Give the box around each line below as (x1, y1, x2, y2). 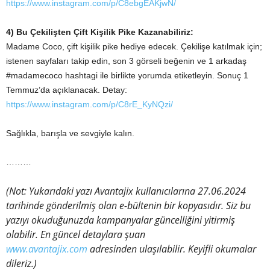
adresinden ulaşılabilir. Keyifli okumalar (90, 242, 256, 256)
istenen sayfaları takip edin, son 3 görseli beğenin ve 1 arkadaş (6, 55, 246, 66)
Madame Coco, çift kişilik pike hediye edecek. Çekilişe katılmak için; (6, 41, 262, 51)
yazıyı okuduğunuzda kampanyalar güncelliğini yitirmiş (6, 213, 235, 227)
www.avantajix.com (6, 242, 90, 256)
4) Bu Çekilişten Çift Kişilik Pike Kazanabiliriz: (6, 27, 193, 37)
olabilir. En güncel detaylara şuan (6, 227, 145, 241)
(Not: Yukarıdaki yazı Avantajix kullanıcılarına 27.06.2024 (6, 184, 246, 198)
